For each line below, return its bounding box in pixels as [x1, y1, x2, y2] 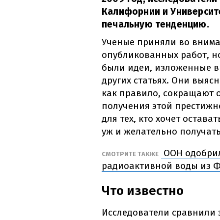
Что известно [102, 183, 184, 199]
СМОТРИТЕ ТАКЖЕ [102, 150, 159, 158]
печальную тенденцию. [102, 19, 209, 30]
